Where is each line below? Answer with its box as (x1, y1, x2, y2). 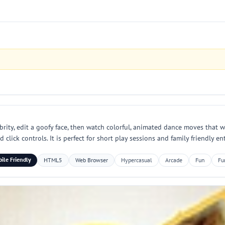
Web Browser (75, 156, 108, 164)
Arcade (165, 156, 182, 164)
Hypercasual (121, 156, 152, 164)
